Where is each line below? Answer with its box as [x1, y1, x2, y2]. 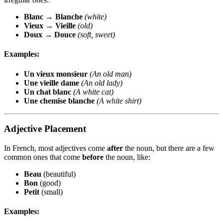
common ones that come [4, 153, 82, 162]
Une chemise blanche [24, 96, 95, 105]
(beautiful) [41, 170, 76, 179]
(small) [39, 188, 63, 197]
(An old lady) [81, 78, 122, 87]
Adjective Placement [4, 123, 86, 134]
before [82, 153, 104, 162]
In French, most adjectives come [4, 144, 107, 153]
